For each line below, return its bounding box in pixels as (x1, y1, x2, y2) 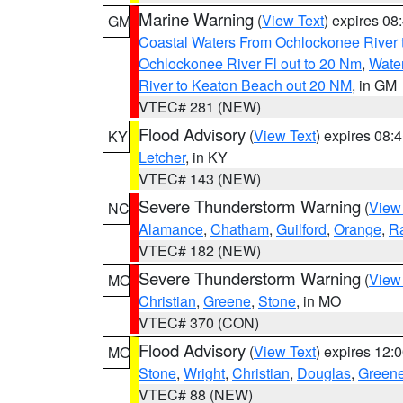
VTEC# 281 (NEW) (139, 96, 261, 117)
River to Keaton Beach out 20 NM (139, 75, 352, 95)
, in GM (352, 75, 397, 95)
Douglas (297, 363, 351, 383)
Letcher (139, 147, 185, 167)
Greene (203, 291, 251, 311)
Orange (334, 219, 381, 239)
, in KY (185, 147, 228, 167)
